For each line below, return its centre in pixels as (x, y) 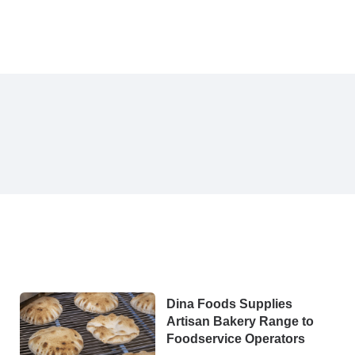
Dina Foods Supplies (229, 303)
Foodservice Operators (236, 338)
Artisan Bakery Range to (240, 321)
